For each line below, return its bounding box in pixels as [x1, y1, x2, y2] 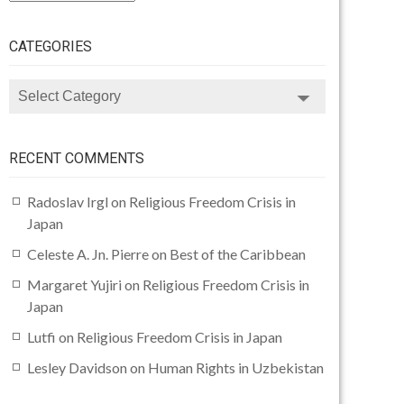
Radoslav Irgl [27, 193, 108, 211]
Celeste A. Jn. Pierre [27, 245, 149, 263]
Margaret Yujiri [27, 276, 122, 294]
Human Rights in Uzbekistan [148, 359, 324, 377]
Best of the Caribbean [170, 245, 306, 263]
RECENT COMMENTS [9, 150, 144, 168]
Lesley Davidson [27, 359, 127, 377]
